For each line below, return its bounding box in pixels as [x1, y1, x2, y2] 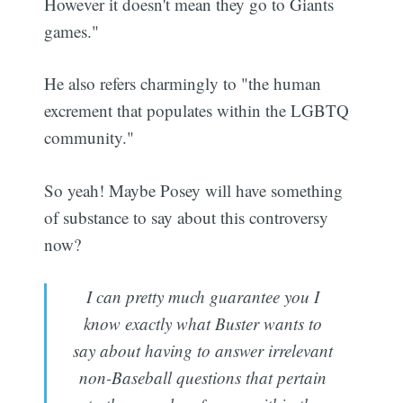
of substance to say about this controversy [44, 205, 329, 228]
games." [44, 19, 100, 42]
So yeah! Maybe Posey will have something [44, 178, 344, 201]
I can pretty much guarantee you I [86, 285, 319, 309]
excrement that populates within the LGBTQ [44, 99, 350, 122]
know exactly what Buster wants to [84, 312, 322, 336]
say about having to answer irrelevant [73, 339, 333, 363]
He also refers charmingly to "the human [44, 72, 322, 95]
